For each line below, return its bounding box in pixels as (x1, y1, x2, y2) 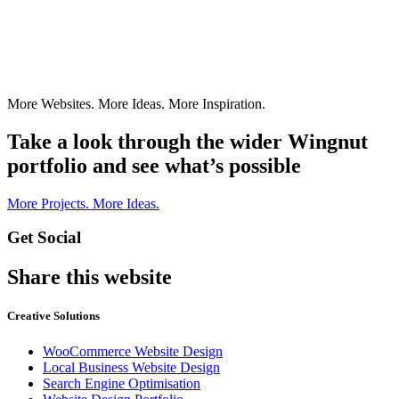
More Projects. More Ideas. (7, 195, 159, 211)
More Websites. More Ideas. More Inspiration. (7, 95, 265, 111)
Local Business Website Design (43, 359, 220, 375)
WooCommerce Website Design (43, 343, 223, 359)
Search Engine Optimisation (43, 375, 200, 391)
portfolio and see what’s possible (7, 153, 301, 177)
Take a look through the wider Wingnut (7, 129, 368, 153)
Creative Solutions (7, 309, 100, 323)
